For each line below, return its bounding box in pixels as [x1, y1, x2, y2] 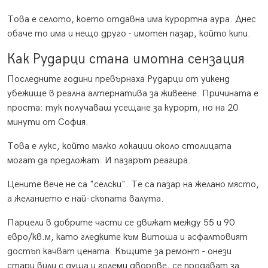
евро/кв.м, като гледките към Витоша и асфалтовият [7, 232, 248, 243]
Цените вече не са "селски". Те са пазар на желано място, [7, 179, 259, 191]
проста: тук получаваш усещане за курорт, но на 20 [7, 102, 238, 114]
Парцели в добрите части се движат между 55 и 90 [7, 217, 234, 229]
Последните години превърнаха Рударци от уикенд [7, 74, 230, 86]
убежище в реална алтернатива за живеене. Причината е [7, 88, 258, 100]
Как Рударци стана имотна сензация [7, 51, 245, 68]
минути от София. [7, 117, 89, 129]
